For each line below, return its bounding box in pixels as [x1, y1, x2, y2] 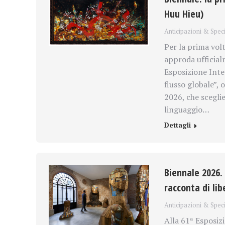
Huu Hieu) [164, 7, 203, 21]
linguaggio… [164, 103, 209, 115]
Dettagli [164, 120, 191, 130]
